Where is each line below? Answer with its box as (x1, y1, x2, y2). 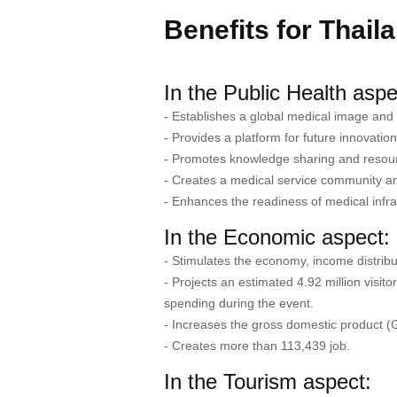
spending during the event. (163, 295, 314, 310)
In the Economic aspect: (163, 224, 390, 249)
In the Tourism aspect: (163, 369, 371, 393)
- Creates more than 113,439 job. (163, 338, 350, 353)
